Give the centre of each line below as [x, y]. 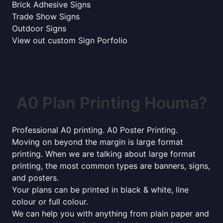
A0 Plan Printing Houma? [111, 103]
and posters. [35, 178]
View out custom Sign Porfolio [70, 40]
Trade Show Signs [46, 16]
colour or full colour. [50, 202]
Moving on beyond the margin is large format [98, 142]
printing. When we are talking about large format [104, 154]
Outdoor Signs [39, 28]
